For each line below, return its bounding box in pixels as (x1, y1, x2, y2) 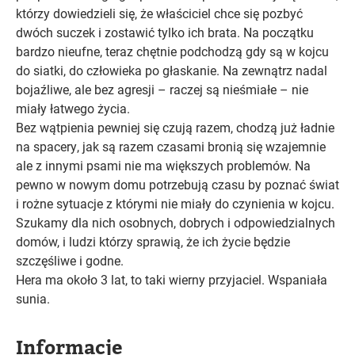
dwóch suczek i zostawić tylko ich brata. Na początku (16, 24, 314, 40)
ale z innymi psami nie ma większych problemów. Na (16, 157, 311, 174)
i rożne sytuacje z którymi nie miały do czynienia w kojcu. (16, 195, 334, 212)
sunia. (16, 290, 50, 307)
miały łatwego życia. (16, 100, 130, 116)
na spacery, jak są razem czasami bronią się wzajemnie (16, 138, 326, 155)
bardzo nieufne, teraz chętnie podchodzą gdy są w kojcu (16, 43, 329, 59)
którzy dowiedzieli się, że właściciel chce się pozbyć (16, 5, 303, 21)
